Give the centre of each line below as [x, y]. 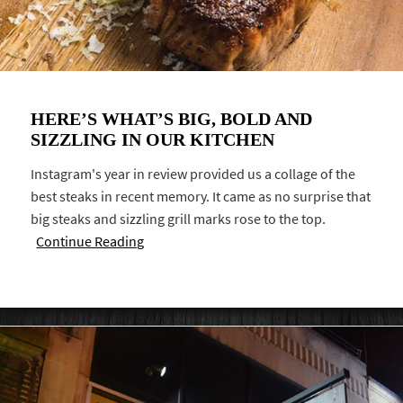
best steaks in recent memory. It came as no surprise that [201, 197]
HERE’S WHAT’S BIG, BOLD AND [172, 119]
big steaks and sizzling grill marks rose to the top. [179, 219]
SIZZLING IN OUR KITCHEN [153, 140]
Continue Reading [90, 242]
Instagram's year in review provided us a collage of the [193, 175]
